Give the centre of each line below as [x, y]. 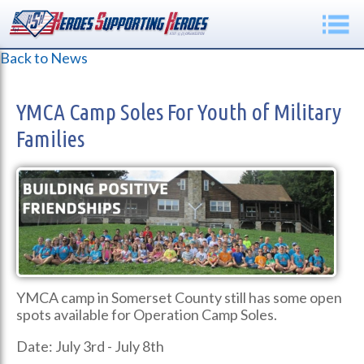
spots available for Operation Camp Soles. [147, 314]
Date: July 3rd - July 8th [91, 346]
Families [50, 138]
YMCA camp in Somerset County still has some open [179, 297]
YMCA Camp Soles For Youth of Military [179, 111]
